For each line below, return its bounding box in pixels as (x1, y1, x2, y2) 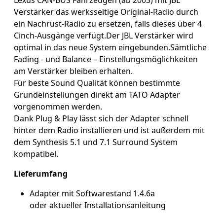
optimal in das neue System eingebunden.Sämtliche (14, 41, 207, 53)
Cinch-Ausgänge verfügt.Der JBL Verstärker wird (14, 30, 193, 41)
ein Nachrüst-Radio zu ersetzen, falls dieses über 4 (14, 18, 202, 29)
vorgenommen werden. (14, 101, 104, 112)
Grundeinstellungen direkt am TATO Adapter (14, 89, 180, 100)
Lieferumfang (14, 168, 68, 179)
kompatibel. (14, 148, 58, 159)
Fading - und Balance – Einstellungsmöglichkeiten (14, 53, 198, 65)
